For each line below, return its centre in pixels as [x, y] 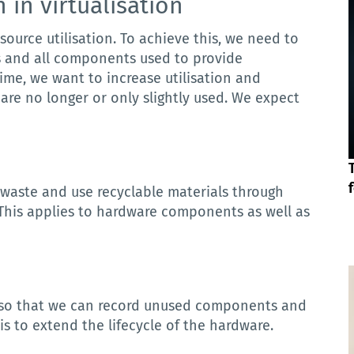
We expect [266, 98]
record [119, 306]
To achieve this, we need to [210, 39]
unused [168, 306]
